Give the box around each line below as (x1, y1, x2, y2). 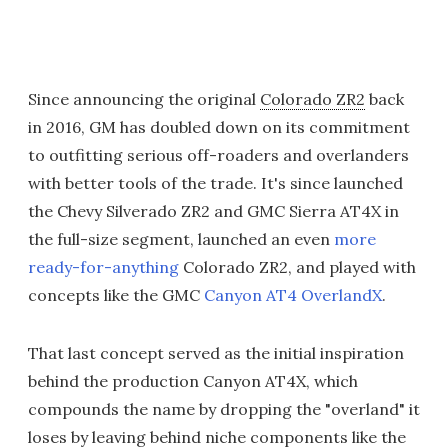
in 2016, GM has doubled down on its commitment (28, 117, 410, 137)
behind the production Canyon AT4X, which (28, 371, 358, 391)
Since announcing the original (28, 89, 260, 109)
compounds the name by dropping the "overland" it (28, 399, 420, 419)
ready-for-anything (28, 257, 179, 277)
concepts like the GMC (28, 285, 204, 305)
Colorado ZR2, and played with (179, 257, 416, 277)
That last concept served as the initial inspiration (28, 343, 404, 363)
